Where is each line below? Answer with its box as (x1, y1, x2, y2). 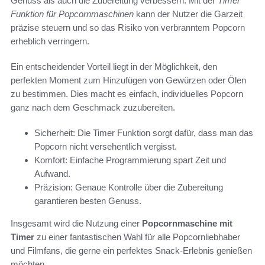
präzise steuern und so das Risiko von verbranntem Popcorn (11, 22, 245, 33)
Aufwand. (34, 169, 70, 179)
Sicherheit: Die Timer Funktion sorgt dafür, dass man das (34, 128, 253, 138)
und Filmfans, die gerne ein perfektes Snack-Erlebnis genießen (11, 245, 252, 256)
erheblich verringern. (11, 36, 89, 47)
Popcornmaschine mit (142, 218, 232, 229)
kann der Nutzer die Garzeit (134, 9, 243, 20)
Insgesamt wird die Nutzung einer (11, 218, 142, 229)
